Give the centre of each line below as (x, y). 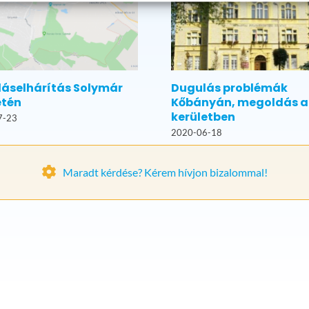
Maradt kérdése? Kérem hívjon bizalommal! (165, 172)
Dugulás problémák (229, 88)
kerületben (203, 117)
